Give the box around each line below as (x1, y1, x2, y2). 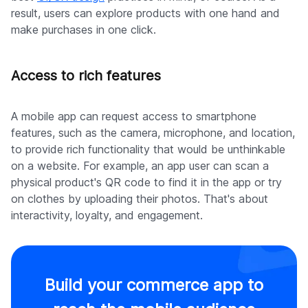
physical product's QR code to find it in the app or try (11, 175, 282, 190)
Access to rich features (11, 67, 161, 85)
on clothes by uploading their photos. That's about (11, 192, 268, 206)
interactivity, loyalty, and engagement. (11, 208, 203, 223)
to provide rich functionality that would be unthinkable (11, 142, 285, 157)
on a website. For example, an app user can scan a (11, 159, 269, 173)
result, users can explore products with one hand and (11, 6, 280, 21)
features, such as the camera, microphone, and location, (11, 126, 295, 140)
